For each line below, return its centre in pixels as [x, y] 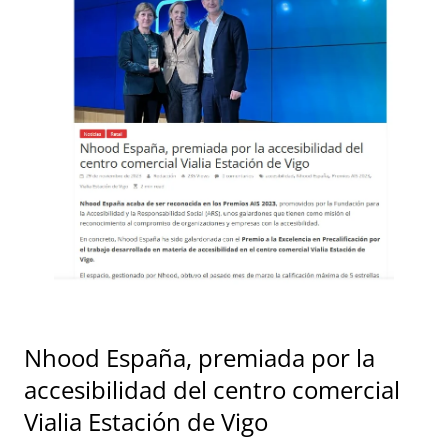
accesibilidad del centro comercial [212, 389]
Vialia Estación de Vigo [146, 421]
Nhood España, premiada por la [199, 357]
